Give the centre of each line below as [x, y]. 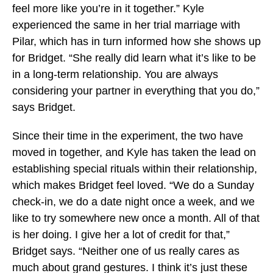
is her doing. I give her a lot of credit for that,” [121, 235]
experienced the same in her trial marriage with [126, 25]
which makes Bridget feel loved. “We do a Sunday [133, 185]
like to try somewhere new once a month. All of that [136, 218]
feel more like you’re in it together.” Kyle [108, 9]
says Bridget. [45, 107]
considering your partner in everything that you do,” [136, 91]
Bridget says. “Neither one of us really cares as [126, 251]
